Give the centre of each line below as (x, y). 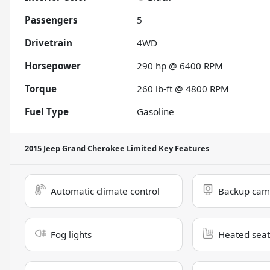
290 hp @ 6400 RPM (180, 66)
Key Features (183, 149)
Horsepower (53, 66)
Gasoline (156, 112)
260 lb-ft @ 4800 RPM (183, 89)
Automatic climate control (105, 191)
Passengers (51, 20)
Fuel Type (47, 112)
